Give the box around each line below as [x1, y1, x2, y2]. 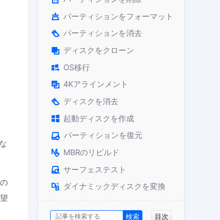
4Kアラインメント [63, 79, 128, 89]
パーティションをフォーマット [63, 11, 173, 21]
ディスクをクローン [63, 45, 134, 55]
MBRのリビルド [63, 147, 119, 157]
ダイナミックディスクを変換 [63, 181, 165, 192]
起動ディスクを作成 [63, 113, 134, 123]
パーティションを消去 [63, 28, 142, 38]
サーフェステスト [63, 164, 126, 174]
